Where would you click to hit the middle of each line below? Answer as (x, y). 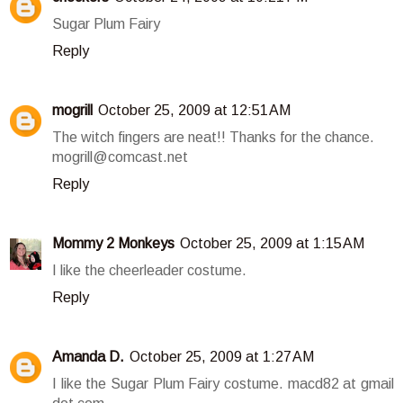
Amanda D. (88, 357)
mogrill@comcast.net (120, 157)
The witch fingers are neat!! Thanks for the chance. (213, 138)
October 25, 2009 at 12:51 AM (194, 111)
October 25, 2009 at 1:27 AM (222, 357)
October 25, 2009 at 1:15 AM (272, 244)
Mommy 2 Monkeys (113, 244)
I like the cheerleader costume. (149, 271)
